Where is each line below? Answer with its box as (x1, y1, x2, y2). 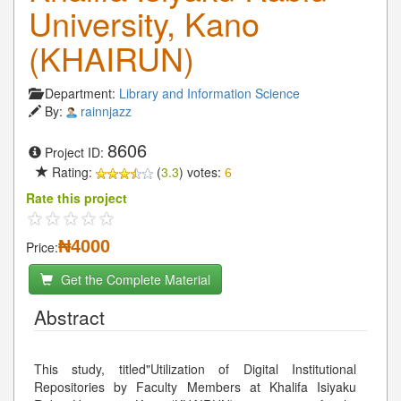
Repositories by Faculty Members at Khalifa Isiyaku (34, 377, 356, 396)
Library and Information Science (119, 83, 300, 102)
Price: (26, 237, 58, 256)
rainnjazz (81, 101, 132, 120)
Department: (45, 83, 119, 102)
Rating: (52, 162, 92, 181)
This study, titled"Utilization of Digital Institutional (34, 359, 356, 378)
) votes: (179, 162, 225, 181)
